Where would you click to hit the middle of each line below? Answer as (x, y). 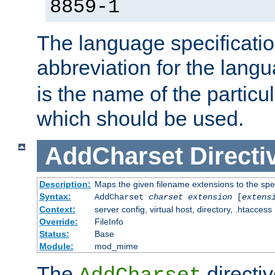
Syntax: (55, 197)
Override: (58, 222)
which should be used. (140, 118)
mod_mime (116, 246)
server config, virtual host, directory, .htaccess (183, 210)
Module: (56, 246)
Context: (57, 210)
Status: (54, 234)
